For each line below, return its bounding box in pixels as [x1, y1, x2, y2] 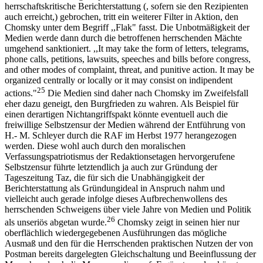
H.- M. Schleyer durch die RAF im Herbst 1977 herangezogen [5, 130, 237, 140]
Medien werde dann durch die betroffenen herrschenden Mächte [5, 32, 242, 43]
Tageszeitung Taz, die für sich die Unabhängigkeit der [5, 172, 204, 183]
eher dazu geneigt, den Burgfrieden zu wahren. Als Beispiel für [5, 98, 238, 109]
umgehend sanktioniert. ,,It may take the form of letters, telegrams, [5, 43, 249, 53]
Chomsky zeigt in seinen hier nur [115, 217, 240, 228]
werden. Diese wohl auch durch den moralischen [5, 140, 186, 151]
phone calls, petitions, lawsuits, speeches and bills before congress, [5, 53, 251, 64]
